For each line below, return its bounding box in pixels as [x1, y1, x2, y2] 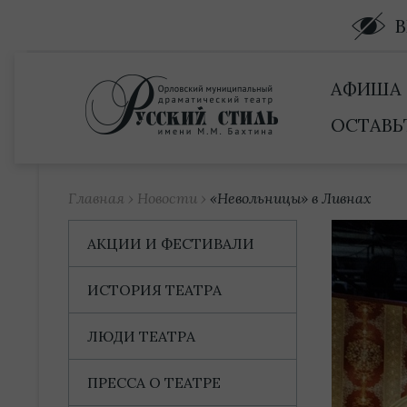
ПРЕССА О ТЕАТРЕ [87, 373, 221, 392]
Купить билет [7, 7, 81, 21]
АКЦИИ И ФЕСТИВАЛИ [87, 234, 254, 253]
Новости [137, 189, 197, 207]
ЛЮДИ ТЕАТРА [87, 327, 195, 345]
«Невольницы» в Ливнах [210, 189, 372, 207]
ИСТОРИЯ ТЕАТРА [87, 281, 222, 299]
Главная [68, 189, 124, 207]
